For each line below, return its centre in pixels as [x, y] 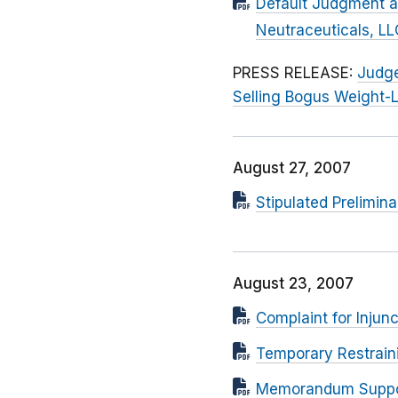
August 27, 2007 [292, 168]
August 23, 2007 [293, 284]
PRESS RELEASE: [295, 73]
